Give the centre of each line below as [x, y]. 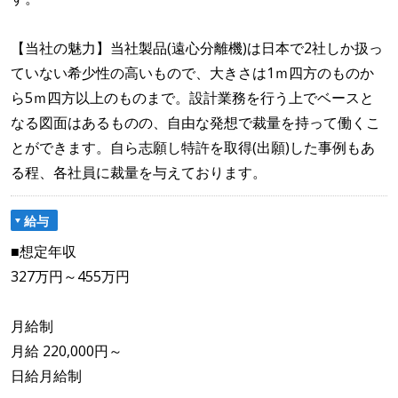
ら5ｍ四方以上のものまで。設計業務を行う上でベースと [192, 97]
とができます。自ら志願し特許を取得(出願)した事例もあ [193, 147]
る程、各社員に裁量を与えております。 [139, 172]
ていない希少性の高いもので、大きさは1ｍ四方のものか [192, 72]
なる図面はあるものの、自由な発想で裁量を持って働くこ [195, 122]
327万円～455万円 [70, 277]
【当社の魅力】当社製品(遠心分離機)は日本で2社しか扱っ [197, 48]
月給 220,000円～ [67, 351]
